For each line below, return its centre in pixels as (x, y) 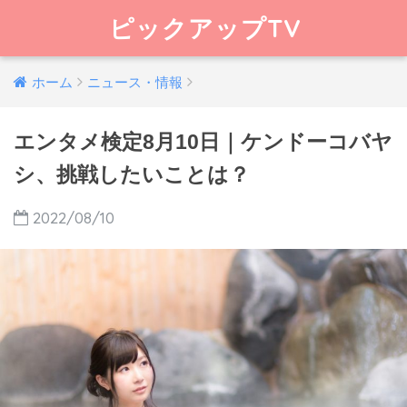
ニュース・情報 (135, 83)
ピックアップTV (206, 28)
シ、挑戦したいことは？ (132, 174)
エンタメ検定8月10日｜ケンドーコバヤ (203, 142)
